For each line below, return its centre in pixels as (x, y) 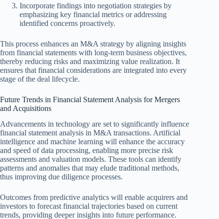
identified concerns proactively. (67, 23)
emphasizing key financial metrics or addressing (93, 14)
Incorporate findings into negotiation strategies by (96, 5)
